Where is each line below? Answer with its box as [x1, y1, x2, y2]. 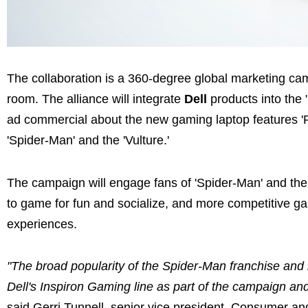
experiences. [7, 217, 77, 231]
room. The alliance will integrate [7, 92, 184, 107]
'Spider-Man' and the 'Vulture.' [7, 133, 169, 148]
